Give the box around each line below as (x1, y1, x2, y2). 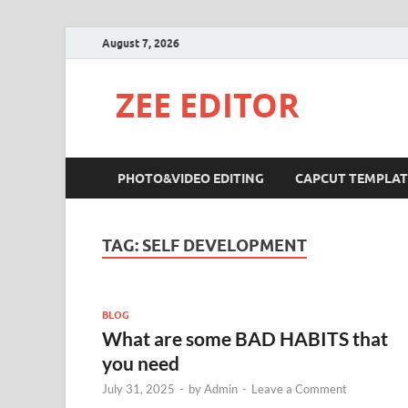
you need (102, 351, 179, 374)
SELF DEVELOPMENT (142, 236, 307, 255)
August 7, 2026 (102, 36, 179, 50)
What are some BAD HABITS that (102, 326, 388, 350)
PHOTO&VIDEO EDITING (117, 170, 264, 186)
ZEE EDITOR (116, 83, 300, 127)
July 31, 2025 (102, 381, 175, 396)
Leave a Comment (251, 381, 347, 396)
